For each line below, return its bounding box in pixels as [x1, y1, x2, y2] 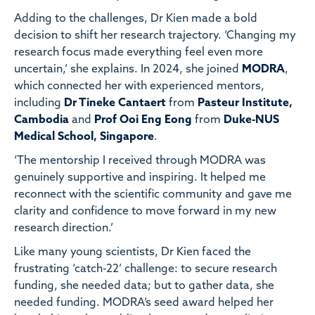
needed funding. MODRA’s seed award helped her [14, 297, 274, 309]
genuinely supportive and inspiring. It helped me [14, 172, 266, 184]
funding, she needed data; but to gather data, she [14, 280, 274, 292]
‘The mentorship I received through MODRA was [14, 155, 266, 167]
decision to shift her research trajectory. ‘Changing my [14, 30, 296, 41]
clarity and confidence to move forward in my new [14, 205, 276, 217]
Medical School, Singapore [14, 131, 154, 143]
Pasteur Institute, [198, 97, 292, 109]
